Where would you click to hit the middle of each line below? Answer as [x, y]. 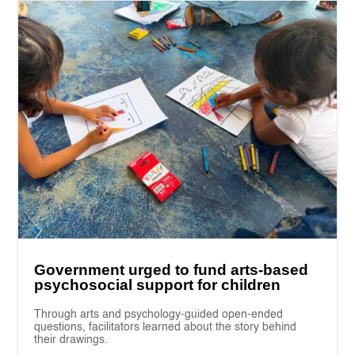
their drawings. [71, 340]
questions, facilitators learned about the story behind [166, 328]
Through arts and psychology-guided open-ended [159, 315]
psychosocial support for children [158, 285]
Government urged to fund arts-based [172, 270]
